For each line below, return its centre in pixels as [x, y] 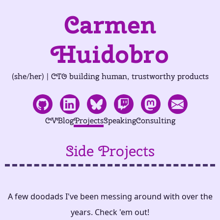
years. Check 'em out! [110, 212]
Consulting [155, 121]
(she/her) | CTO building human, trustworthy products [110, 76]
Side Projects [110, 151]
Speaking [120, 121]
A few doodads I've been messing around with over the [110, 197]
